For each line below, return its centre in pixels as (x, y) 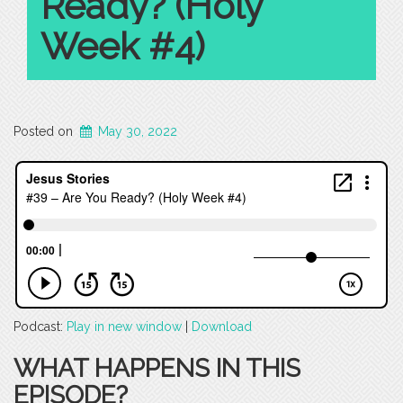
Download (222, 327)
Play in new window (124, 327)
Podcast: (40, 327)
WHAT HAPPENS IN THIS (157, 369)
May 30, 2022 (138, 132)
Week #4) (123, 47)
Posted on (45, 132)
